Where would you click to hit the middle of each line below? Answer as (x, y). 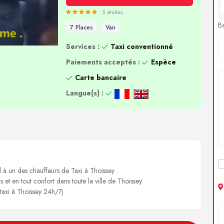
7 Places (81, 27)
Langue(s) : (84, 93)
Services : (82, 46)
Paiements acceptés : (103, 62)
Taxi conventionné (141, 46)
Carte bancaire (100, 77)
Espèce (163, 62)
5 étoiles (112, 12)
